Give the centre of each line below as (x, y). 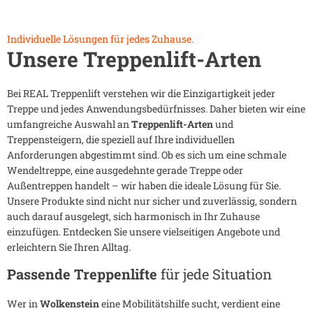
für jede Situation (216, 274)
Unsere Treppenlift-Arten (137, 59)
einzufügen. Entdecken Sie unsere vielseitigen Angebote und (144, 232)
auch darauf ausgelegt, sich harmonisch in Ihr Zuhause (133, 217)
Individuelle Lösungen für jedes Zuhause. (100, 39)
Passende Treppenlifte (84, 274)
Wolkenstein (70, 304)
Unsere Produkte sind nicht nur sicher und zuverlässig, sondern (152, 201)
